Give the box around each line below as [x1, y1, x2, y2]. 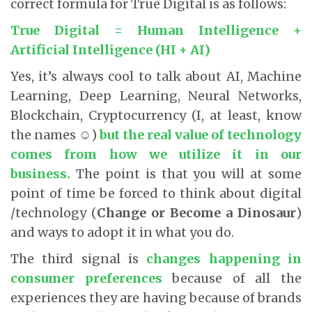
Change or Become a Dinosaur [97, 204, 296, 221]
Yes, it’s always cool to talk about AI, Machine [10, 68, 302, 84]
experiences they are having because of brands [10, 289, 302, 306]
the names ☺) [10, 126, 100, 143]
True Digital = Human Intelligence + [10, 22, 302, 38]
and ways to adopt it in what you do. [10, 224, 234, 240]
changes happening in [146, 250, 302, 267]
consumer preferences [10, 270, 162, 286]
